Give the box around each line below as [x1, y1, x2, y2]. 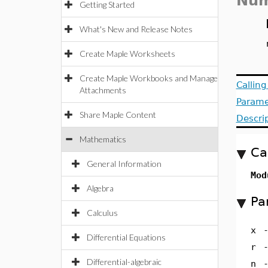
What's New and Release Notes [80, 24, 193, 34]
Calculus [87, 208, 118, 218]
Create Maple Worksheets [80, 48, 175, 59]
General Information [87, 159, 162, 169]
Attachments [80, 85, 126, 95]
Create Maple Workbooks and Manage [80, 73, 218, 83]
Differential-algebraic [87, 257, 162, 267]
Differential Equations [87, 232, 166, 242]
